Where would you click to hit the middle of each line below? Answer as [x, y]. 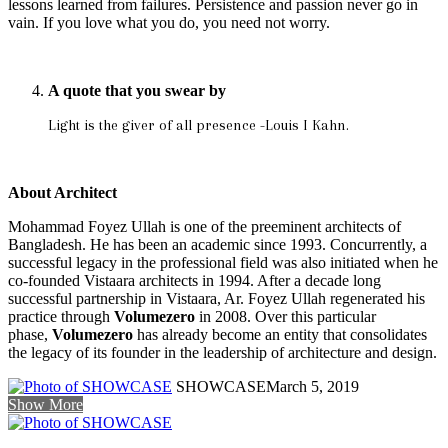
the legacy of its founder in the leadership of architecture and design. [222, 352]
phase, [30, 334]
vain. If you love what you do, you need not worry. [169, 22]
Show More [45, 404]
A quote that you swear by [137, 90]
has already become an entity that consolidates [280, 334]
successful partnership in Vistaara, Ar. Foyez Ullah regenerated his [216, 298]
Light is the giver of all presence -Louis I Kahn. [198, 124]
